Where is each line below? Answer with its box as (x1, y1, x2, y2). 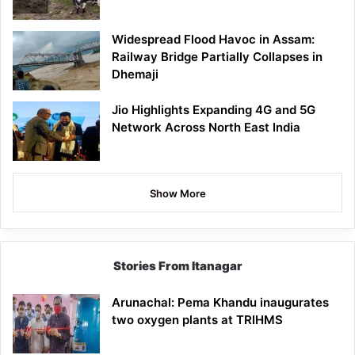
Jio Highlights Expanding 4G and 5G (112, 102, 315, 118)
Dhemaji (112, 67, 158, 82)
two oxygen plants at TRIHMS (112, 312, 283, 328)
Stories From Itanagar (113, 258, 242, 274)
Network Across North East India (112, 120, 300, 136)
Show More (149, 187, 206, 200)
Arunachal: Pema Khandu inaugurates (112, 295, 329, 311)
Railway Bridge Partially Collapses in (112, 49, 323, 65)
